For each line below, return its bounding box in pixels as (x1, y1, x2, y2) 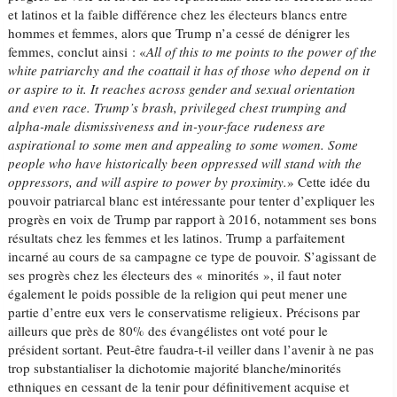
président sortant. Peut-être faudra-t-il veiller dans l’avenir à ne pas (8, 340, 375, 358)
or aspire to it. (8, 80, 91, 97)
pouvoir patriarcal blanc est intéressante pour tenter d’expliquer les (8, 191, 376, 209)
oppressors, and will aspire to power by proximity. (8, 173, 288, 191)
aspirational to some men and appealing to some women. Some (8, 136, 359, 153)
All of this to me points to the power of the (146, 43, 378, 60)
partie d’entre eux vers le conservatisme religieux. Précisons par (8, 303, 361, 321)
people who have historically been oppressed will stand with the (8, 154, 362, 172)
